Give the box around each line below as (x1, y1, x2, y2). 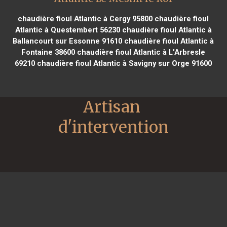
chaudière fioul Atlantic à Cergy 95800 (18, 14, 153, 23)
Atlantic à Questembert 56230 (15, 25, 120, 34)
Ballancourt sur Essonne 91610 (13, 36, 123, 46)
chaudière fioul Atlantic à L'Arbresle (75, 47, 206, 57)
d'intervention (58, 117, 169, 137)
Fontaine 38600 (21, 47, 75, 57)
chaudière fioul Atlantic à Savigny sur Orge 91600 (35, 58, 212, 68)
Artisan (83, 96, 140, 117)
